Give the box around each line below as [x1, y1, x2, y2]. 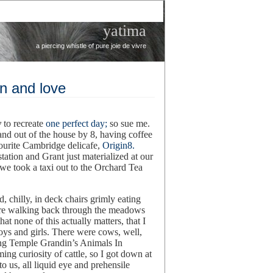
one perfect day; [46, 118, 107, 129]
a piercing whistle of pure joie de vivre [36, 42, 146, 49]
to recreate [1, 118, 46, 129]
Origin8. [102, 140, 135, 151]
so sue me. [107, 118, 150, 129]
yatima [103, 22, 146, 40]
